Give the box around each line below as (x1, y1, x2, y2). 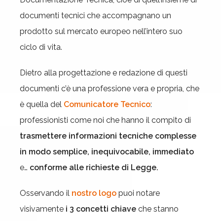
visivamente (20, 204, 66, 214)
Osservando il (20, 188, 72, 198)
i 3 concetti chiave (66, 204, 136, 214)
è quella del (20, 100, 64, 109)
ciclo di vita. (20, 42, 62, 52)
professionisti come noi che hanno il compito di (20, 115, 191, 125)
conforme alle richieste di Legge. (28, 163, 158, 172)
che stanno (136, 204, 179, 214)
